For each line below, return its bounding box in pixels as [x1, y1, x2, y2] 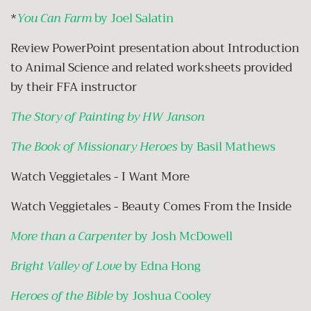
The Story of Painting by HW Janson [10, 106, 205, 127]
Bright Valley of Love [10, 255, 121, 276]
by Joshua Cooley [113, 285, 215, 306]
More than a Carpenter [10, 226, 132, 246]
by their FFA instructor [10, 76, 137, 97]
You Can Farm [17, 8, 92, 28]
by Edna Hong [121, 255, 201, 276]
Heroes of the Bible [10, 285, 113, 306]
